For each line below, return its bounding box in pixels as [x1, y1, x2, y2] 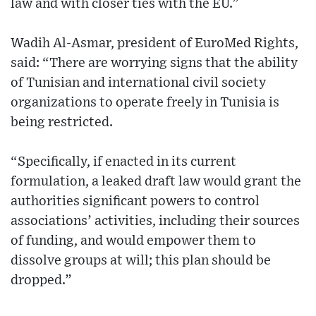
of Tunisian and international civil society [11, 75, 266, 90]
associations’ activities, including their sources [11, 214, 300, 228]
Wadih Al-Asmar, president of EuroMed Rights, [11, 36, 298, 50]
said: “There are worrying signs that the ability [11, 56, 298, 70]
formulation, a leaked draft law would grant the [11, 174, 301, 188]
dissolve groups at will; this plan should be [11, 253, 271, 267]
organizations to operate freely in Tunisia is [11, 95, 279, 109]
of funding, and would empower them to [11, 233, 256, 248]
